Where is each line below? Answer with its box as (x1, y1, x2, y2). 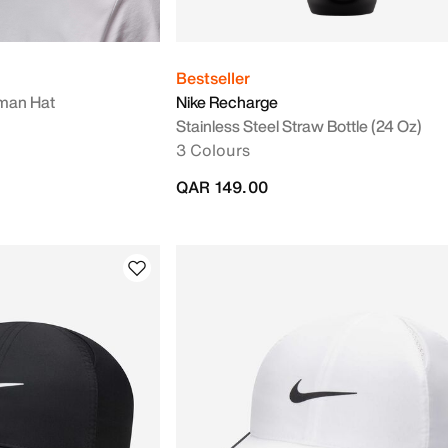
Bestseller (176, 66, 250, 90)
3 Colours (176, 138, 250, 162)
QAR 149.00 (176, 175, 268, 199)
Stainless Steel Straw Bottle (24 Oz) (176, 114, 422, 138)
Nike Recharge (176, 90, 278, 114)
